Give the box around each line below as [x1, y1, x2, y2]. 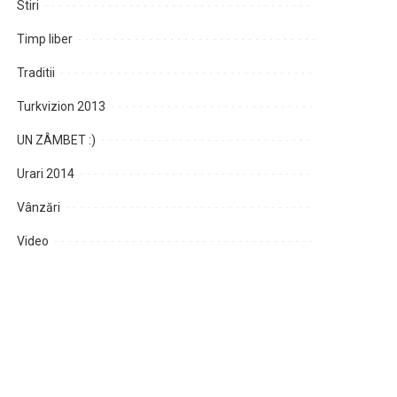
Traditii [17, 66, 56, 81]
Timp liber [17, 32, 74, 47]
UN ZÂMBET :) [17, 133, 97, 148]
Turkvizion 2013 [17, 99, 106, 114]
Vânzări [17, 200, 61, 215]
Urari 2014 [17, 167, 75, 182]
